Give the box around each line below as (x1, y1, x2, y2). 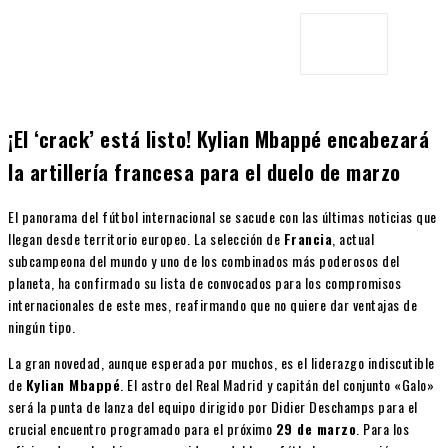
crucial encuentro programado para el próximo (8, 417, 276, 439)
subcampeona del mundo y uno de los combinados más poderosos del (8, 249, 400, 271)
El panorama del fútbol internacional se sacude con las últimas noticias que (8, 205, 437, 227)
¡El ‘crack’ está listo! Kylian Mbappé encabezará (8, 123, 429, 155)
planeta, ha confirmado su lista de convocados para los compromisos (8, 271, 401, 293)
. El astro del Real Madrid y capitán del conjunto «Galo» (120, 373, 434, 395)
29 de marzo (275, 417, 356, 439)
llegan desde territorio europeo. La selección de (8, 227, 284, 249)
